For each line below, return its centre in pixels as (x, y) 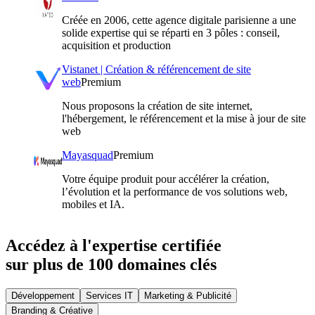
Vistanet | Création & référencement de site (156, 69)
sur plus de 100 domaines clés (111, 264)
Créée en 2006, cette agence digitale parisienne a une (179, 20)
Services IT (109, 295)
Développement (43, 295)
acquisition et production (116, 45)
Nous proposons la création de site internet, (157, 105)
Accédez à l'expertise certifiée (114, 245)
